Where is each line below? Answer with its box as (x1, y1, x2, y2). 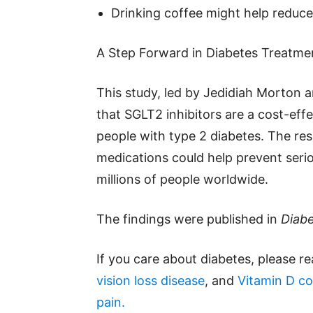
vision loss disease (96, 273, 205, 288)
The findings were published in (96, 212, 281, 226)
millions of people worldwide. (96, 172, 268, 187)
